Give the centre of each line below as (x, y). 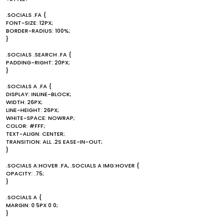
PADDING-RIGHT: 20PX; (38, 62)
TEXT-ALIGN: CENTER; (35, 134)
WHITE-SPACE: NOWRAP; (40, 118)
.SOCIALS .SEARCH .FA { (39, 55)
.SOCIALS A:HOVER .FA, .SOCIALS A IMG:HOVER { (73, 166)
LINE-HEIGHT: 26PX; (32, 110)
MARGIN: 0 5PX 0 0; (32, 205)
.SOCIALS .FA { (26, 15)
